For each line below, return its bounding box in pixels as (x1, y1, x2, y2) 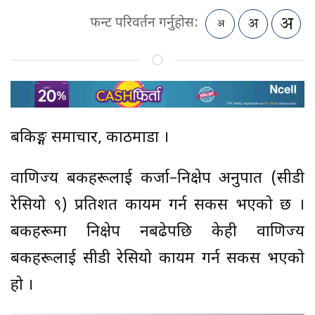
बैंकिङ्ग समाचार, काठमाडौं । (11, 127, 169, 148)
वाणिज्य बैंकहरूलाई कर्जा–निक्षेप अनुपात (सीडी (11, 168, 304, 189)
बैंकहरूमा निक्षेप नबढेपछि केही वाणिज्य (11, 221, 304, 243)
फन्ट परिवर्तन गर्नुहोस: (90, 14, 198, 32)
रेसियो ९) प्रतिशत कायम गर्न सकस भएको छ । (11, 195, 304, 216)
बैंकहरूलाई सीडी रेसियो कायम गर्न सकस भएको (11, 248, 304, 269)
